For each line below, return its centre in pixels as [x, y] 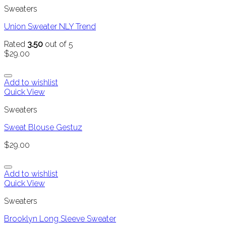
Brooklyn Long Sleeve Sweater [60, 219]
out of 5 [58, 44]
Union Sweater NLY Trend [50, 27]
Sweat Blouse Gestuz [43, 128]
